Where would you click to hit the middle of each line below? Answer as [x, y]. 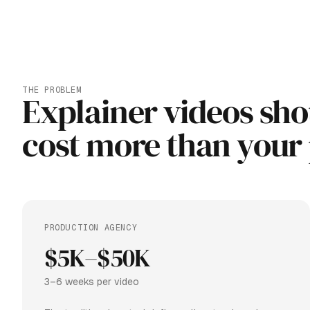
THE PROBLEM [52, 90]
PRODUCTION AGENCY [91, 228]
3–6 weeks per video [92, 282]
